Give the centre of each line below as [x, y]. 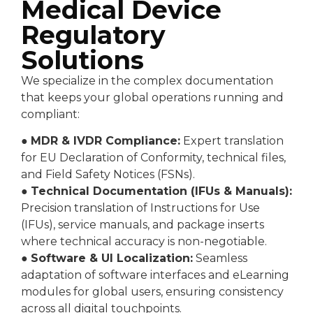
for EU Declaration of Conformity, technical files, [153, 158]
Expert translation [232, 141]
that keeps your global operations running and [152, 98]
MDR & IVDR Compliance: [105, 141]
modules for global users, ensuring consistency [152, 292]
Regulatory [93, 35]
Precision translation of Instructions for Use [140, 208]
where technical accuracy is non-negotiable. [144, 242]
